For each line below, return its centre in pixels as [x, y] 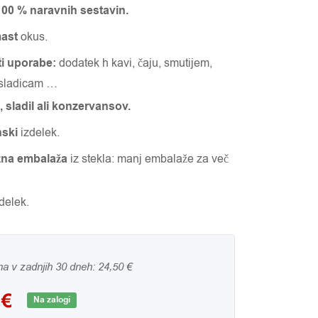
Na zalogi [52, 300]
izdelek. [39, 133]
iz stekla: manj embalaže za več [148, 159]
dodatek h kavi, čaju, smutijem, [135, 63]
